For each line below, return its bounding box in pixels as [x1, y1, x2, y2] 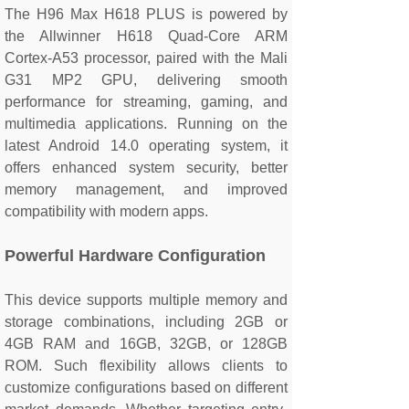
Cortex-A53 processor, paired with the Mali [5, 50, 288, 66]
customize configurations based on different [5, 380, 288, 395]
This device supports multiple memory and [5, 292, 288, 308]
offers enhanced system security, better [5, 160, 288, 175]
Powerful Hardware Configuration [5, 246, 266, 265]
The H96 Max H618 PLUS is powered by [5, 6, 288, 22]
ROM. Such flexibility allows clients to [5, 358, 288, 373]
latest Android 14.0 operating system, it [5, 138, 288, 153]
